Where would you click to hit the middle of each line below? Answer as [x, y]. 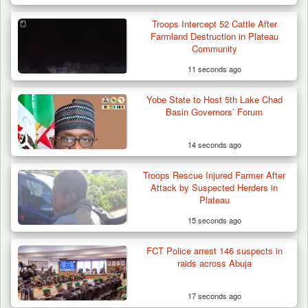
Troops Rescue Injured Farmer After [214, 175]
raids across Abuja [214, 263]
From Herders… [67, 191]
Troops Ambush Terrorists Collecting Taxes [151, 177]
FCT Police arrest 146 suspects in [214, 251]
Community [214, 49]
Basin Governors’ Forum [214, 112]
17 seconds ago [214, 296]
